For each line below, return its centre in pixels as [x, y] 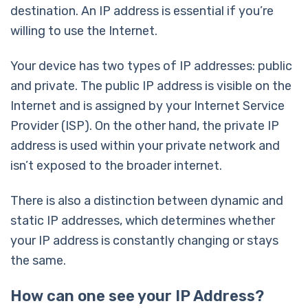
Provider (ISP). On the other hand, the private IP [145, 125]
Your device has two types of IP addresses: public [151, 66]
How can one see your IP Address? [137, 296]
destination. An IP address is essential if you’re [142, 11]
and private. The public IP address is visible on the [151, 86]
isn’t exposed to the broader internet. [116, 165]
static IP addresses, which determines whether [143, 220]
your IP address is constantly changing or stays [144, 240]
